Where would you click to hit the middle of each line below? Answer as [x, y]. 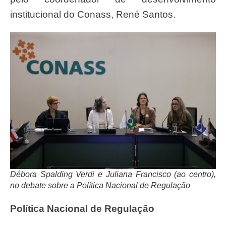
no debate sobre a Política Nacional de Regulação [100, 185]
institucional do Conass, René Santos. [93, 14]
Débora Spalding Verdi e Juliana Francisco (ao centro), [113, 174]
